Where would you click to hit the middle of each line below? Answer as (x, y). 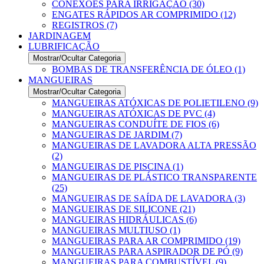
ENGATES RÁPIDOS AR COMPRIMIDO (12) (144, 14)
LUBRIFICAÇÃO (64, 46)
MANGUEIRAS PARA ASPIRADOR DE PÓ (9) (147, 251)
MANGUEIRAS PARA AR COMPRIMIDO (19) (146, 241)
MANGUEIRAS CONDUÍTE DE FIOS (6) (136, 124)
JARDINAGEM (60, 36)
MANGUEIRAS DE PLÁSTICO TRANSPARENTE (154, 177)
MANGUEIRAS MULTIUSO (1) (116, 230)
